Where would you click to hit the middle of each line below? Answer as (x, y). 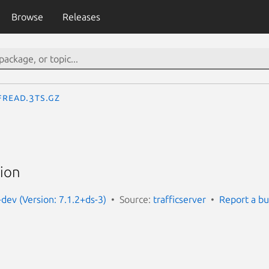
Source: (136, 199)
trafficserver (180, 199)
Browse (27, 17)
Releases (81, 17)
